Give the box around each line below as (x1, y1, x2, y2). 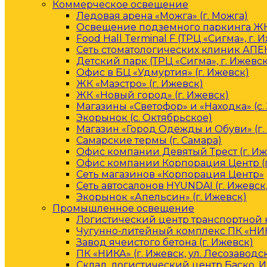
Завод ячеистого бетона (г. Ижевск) (76, 237, 253, 248)
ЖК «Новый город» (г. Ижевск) (76, 89, 229, 101)
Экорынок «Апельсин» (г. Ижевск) (76, 191, 247, 203)
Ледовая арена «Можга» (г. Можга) (76, 10, 248, 21)
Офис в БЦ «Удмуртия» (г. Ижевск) (76, 67, 249, 78)
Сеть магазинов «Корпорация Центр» (76, 169, 264, 180)
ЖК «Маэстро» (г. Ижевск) (76, 78, 203, 89)
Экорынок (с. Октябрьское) (76, 112, 212, 123)
